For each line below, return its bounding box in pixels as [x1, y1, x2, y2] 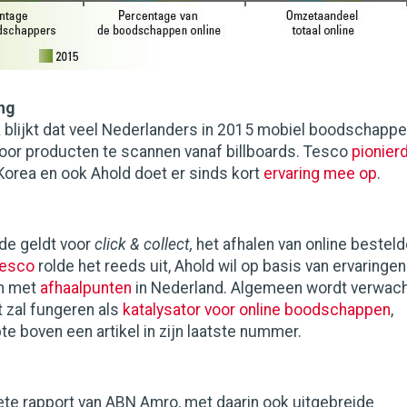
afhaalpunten [40, 279, 132, 297]
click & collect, [94, 235, 193, 253]
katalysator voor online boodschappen [123, 301, 391, 319]
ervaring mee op [263, 164, 377, 183]
